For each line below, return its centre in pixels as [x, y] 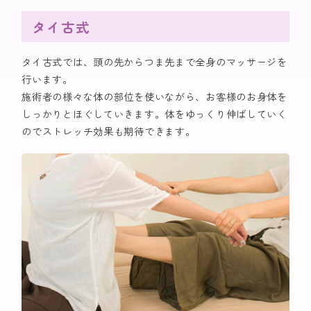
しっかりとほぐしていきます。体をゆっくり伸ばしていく [154, 113]
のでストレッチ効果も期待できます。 [109, 131]
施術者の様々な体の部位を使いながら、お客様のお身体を [154, 96]
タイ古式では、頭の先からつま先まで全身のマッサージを [154, 61]
